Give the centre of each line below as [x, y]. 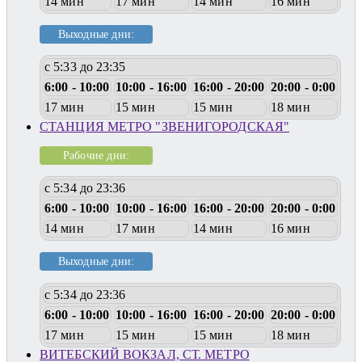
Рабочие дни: [96, 155]
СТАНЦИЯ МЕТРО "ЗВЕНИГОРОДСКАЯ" [164, 127]
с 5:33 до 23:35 [85, 67]
